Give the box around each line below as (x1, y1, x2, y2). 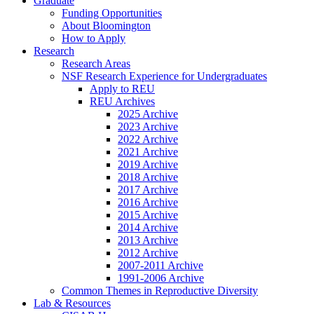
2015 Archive (118, 208, 178, 221)
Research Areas (62, 57, 130, 69)
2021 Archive (118, 145, 178, 158)
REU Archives (90, 95, 155, 107)
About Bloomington (62, 19, 151, 32)
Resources (62, 296, 111, 309)
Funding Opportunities (62, 6, 162, 19)
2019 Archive (118, 158, 178, 170)
